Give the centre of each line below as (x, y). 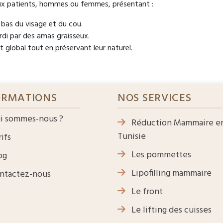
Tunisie (132, 137)
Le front (146, 192)
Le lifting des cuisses (170, 211)
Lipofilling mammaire (170, 174)
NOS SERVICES (155, 99)
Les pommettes (160, 155)
